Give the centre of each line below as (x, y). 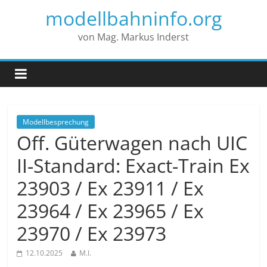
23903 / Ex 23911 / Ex (111, 188)
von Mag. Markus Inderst (133, 37)
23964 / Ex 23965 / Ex (111, 211)
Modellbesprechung (56, 122)
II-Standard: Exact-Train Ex (133, 165)
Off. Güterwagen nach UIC (132, 143)
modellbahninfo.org (133, 18)
